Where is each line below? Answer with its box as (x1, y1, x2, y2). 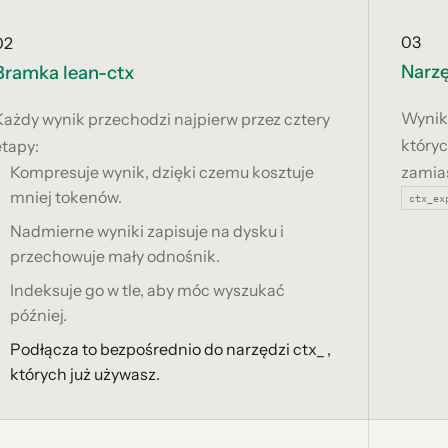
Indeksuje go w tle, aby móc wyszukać (10, 279, 286, 300)
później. (10, 304, 68, 325)
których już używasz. (10, 363, 161, 384)
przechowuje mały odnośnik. (10, 245, 221, 266)
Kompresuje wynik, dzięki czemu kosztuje (10, 162, 315, 183)
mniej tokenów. (10, 187, 123, 208)
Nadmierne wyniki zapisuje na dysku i (10, 220, 285, 241)
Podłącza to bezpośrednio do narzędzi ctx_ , (10, 338, 332, 359)
